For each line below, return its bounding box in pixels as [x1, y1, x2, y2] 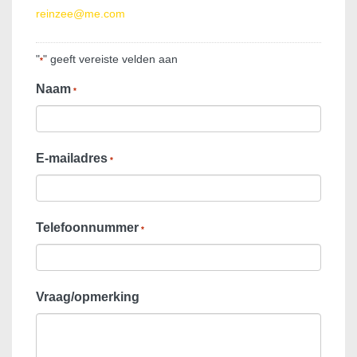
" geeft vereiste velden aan [43, 52, 178, 65]
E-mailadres [36, 151, 108, 165]
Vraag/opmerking [36, 289, 139, 304]
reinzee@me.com [36, 6, 125, 20]
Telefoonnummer [36, 220, 139, 234]
